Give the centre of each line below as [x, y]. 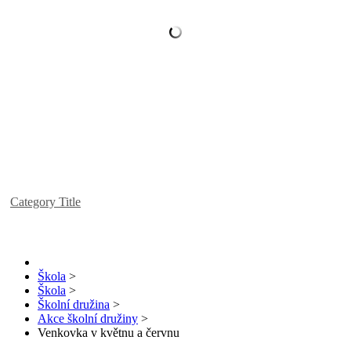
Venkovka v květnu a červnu [109, 333]
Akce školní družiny [88, 319]
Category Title [45, 202]
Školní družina [74, 305]
